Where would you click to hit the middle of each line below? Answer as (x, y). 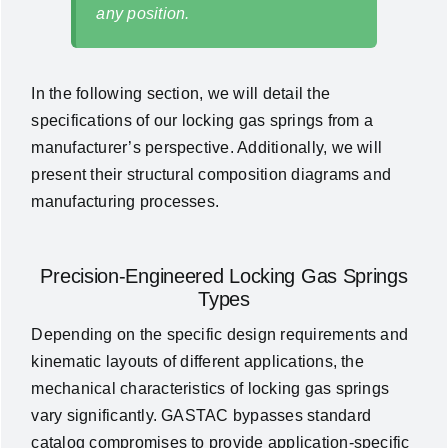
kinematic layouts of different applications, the (197, 361)
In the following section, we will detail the (181, 93)
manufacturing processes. (125, 201)
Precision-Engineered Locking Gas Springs (224, 275)
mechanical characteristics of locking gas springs (210, 388)
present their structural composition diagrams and (211, 174)
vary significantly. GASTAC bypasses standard (201, 415)
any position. (143, 13)
